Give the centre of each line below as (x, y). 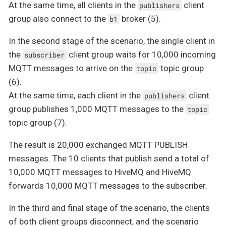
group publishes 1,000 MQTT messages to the (97, 109)
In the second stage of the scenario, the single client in (112, 41)
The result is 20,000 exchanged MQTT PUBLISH (98, 145)
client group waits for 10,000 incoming (141, 54)
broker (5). (140, 18)
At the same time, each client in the (76, 95)
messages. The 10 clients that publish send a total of (109, 158)
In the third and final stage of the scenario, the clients (109, 208)
